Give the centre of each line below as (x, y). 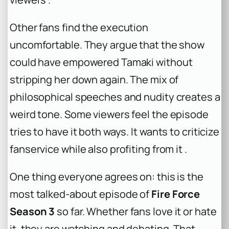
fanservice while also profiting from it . (98, 149)
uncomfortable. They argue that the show (107, 44)
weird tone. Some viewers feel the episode (109, 114)
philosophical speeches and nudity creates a (115, 97)
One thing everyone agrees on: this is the (107, 177)
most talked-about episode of (81, 194)
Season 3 (32, 212)
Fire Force (176, 194)
